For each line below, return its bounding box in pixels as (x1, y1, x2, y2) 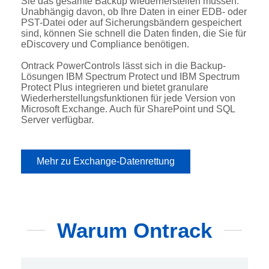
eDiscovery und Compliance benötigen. (21, 38, 189, 49)
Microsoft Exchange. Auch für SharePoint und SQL (21, 103, 235, 114)
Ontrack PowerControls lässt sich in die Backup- (21, 60, 226, 71)
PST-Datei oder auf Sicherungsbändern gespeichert (21, 17, 241, 28)
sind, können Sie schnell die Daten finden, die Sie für (21, 28, 246, 38)
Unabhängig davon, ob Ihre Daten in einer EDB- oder (21, 6, 247, 17)
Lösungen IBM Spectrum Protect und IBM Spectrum (21, 71, 240, 82)
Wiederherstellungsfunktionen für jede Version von (21, 92, 235, 103)
